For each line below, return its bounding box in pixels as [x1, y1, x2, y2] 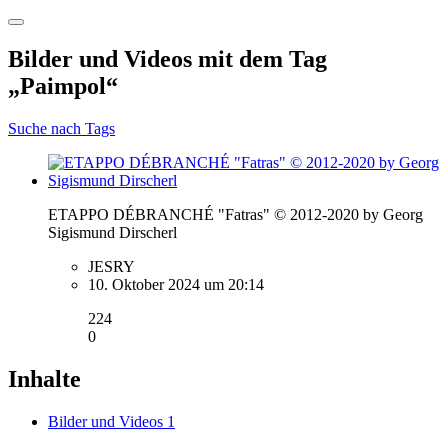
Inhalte [8, 366, 81, 393]
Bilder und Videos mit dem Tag [8, 46, 327, 73]
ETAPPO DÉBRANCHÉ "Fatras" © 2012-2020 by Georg [48, 206, 423, 224]
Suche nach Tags [8, 120, 115, 138]
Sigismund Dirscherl [48, 224, 177, 242]
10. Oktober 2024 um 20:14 [88, 276, 264, 294]
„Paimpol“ [8, 73, 118, 100]
